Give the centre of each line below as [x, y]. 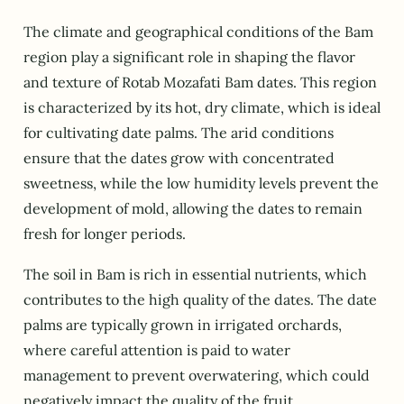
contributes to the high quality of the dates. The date [200, 299]
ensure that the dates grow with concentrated [179, 158]
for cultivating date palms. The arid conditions [179, 133]
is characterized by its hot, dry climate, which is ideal [202, 108]
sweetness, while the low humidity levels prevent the [201, 184]
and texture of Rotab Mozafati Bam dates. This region [200, 83]
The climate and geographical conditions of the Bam [198, 32]
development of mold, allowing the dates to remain [193, 209]
